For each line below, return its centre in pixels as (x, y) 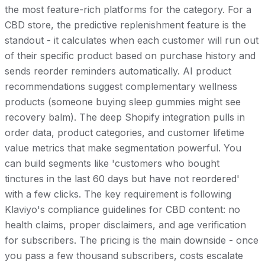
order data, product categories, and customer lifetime (125, 132)
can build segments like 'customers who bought (112, 163)
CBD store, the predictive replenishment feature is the (125, 25)
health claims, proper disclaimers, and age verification (125, 224)
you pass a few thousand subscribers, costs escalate (124, 255)
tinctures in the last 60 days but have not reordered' (122, 178)
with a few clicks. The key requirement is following (118, 194)
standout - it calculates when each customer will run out (132, 40)
